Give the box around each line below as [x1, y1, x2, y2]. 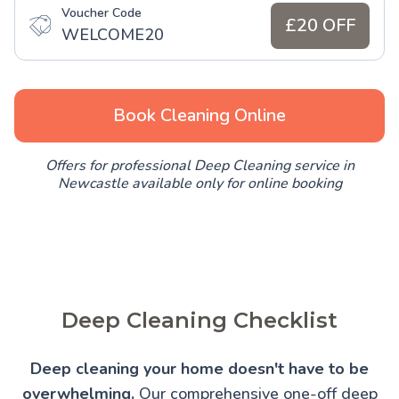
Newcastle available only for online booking [57, 174, 342, 194]
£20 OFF [285, 13, 355, 38]
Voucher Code [61, 4, 142, 22]
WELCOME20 [61, 24, 164, 46]
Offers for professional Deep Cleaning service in [45, 156, 354, 176]
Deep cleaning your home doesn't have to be [30, 358, 369, 380]
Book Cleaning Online [113, 103, 286, 128]
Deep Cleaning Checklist [61, 307, 338, 334]
